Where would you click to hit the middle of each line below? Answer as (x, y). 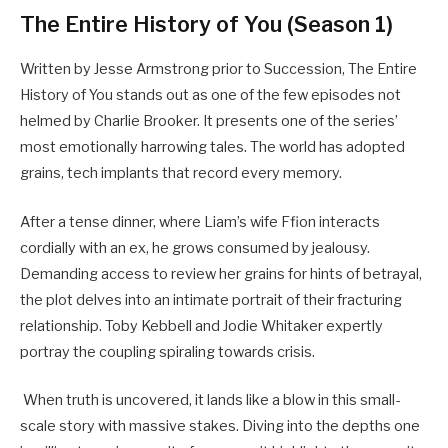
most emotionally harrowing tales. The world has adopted (212, 147)
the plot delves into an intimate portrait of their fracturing (211, 299)
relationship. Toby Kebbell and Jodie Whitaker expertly (201, 325)
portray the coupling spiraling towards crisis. (167, 351)
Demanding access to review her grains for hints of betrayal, (221, 273)
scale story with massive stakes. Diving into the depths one (220, 425)
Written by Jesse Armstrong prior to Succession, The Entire (218, 69)
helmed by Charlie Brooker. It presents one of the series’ (209, 121)
